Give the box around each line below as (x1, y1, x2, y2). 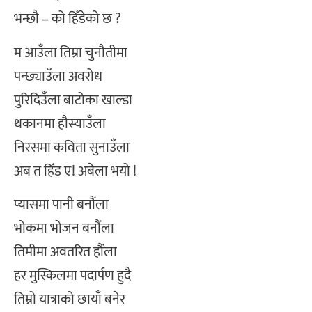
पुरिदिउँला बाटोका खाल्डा (14, 88, 132, 112)
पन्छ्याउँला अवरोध (14, 64, 102, 88)
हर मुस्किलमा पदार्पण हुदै (14, 264, 131, 288)
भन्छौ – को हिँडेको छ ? (14, 7, 121, 31)
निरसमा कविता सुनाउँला (14, 135, 130, 159)
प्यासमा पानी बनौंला (14, 193, 109, 217)
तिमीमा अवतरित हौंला (14, 240, 117, 265)
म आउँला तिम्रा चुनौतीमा (14, 40, 127, 65)
